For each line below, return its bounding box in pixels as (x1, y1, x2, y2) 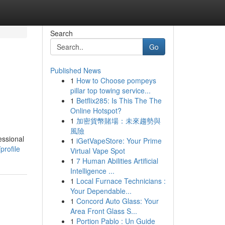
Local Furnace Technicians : (76, 176, 166, 186)
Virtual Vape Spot (70, 146, 125, 156)
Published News (50, 65, 101, 75)
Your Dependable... (70, 186, 132, 196)
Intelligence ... (70, 166, 115, 176)
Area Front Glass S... (70, 206, 137, 216)
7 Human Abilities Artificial (76, 156, 158, 166)
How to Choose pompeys (76, 75, 156, 85)
